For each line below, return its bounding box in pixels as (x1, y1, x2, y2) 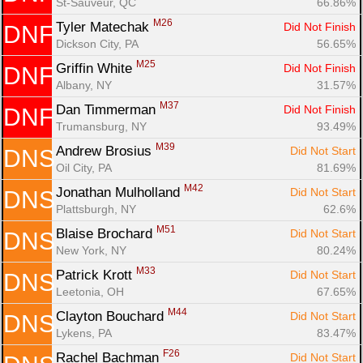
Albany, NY (56, 78, 112, 92)
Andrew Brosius (56, 143, 156, 159)
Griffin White (56, 60, 136, 76)
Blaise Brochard (56, 225, 156, 241)
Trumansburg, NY (56, 119, 147, 133)
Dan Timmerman (56, 101, 160, 117)
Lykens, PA (56, 326, 112, 340)
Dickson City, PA (56, 36, 139, 50)
